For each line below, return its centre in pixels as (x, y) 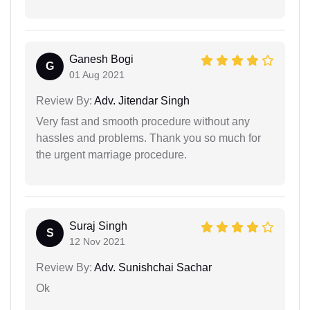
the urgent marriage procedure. (111, 155)
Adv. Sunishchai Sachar (152, 267)
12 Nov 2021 (97, 241)
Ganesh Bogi (101, 59)
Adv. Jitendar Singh (141, 101)
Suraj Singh (98, 226)
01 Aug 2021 (97, 75)
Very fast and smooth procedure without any (143, 121)
